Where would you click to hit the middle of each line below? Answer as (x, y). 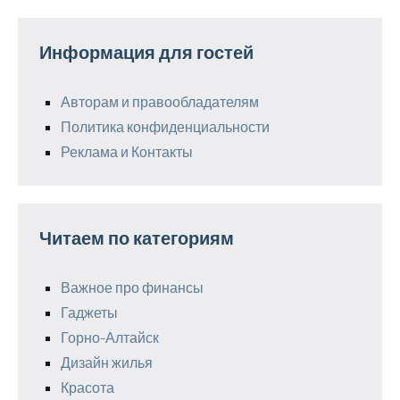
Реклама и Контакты (127, 151)
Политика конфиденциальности (165, 126)
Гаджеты (89, 312)
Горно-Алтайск (110, 337)
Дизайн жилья (107, 362)
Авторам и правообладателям (160, 101)
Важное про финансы (132, 287)
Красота (87, 387)
